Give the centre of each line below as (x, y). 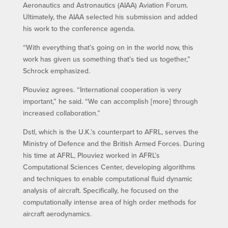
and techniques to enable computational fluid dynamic (107, 178)
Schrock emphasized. (56, 70)
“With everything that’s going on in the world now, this (108, 47)
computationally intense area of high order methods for (109, 202)
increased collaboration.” (61, 113)
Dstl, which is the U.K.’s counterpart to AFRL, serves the (110, 132)
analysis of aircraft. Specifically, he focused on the (101, 190)
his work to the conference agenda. (79, 28)
